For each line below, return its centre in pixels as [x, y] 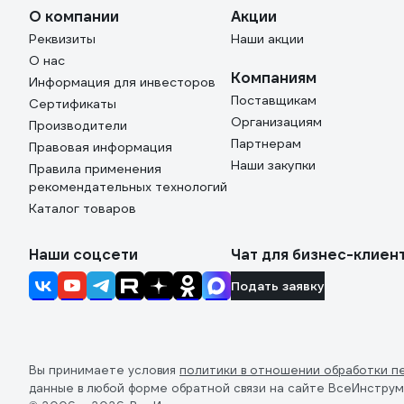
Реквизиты [62, 39]
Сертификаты [73, 104]
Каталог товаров [83, 208]
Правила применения [95, 169]
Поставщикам [274, 100]
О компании [74, 17]
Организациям [276, 122]
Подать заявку [278, 286]
